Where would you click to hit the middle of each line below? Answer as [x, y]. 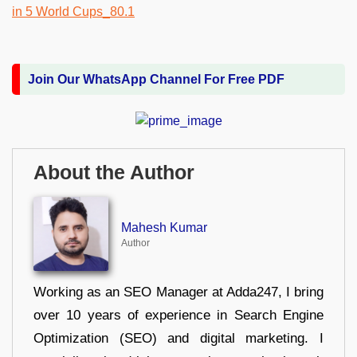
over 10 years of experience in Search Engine [178, 316]
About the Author [114, 172]
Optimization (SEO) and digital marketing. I [178, 339]
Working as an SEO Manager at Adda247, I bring [178, 292]
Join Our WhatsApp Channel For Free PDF [156, 79]
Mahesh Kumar [164, 227]
